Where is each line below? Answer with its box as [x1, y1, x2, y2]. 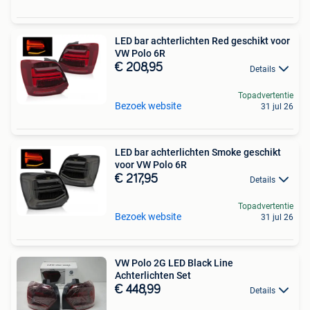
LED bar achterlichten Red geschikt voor [115, 35, 290, 47]
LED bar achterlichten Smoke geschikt [115, 146, 281, 158]
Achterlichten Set [115, 269, 191, 281]
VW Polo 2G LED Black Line [115, 257, 233, 268]
